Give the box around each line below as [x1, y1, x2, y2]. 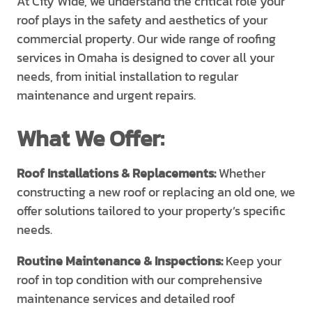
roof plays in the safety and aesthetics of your [17, 10, 267, 29]
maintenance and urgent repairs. [17, 86, 196, 104]
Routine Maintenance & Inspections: [17, 251, 223, 270]
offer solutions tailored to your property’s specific [17, 201, 286, 220]
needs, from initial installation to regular [17, 67, 238, 86]
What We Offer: [17, 122, 164, 155]
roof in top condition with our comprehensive [17, 270, 263, 289]
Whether [216, 164, 265, 182]
